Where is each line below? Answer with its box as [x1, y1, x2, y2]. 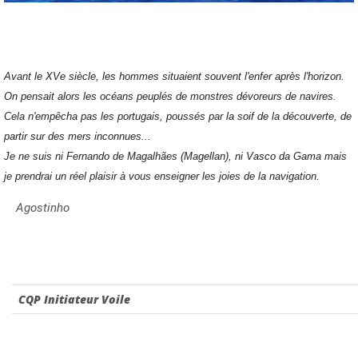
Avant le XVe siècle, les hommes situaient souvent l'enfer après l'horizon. [4, 70, 344, 82]
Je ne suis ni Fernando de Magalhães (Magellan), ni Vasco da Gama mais [4, 149, 347, 162]
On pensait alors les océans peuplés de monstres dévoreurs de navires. [4, 89, 336, 102]
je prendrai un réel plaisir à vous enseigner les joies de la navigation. [4, 169, 320, 182]
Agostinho [16, 200, 70, 215]
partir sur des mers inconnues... [4, 129, 151, 142]
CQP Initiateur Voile [18, 291, 130, 307]
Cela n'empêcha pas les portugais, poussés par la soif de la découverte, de [4, 109, 352, 122]
